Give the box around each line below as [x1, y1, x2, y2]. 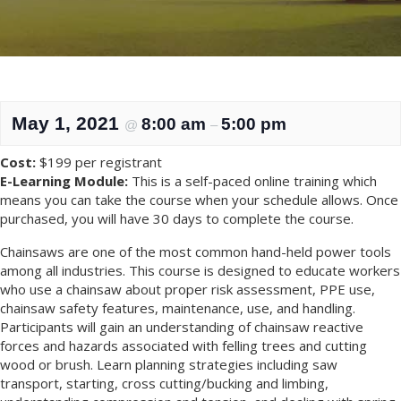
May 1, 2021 [12, 112, 124, 133]
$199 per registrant [39, 152, 162, 171]
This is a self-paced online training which [128, 171, 377, 190]
